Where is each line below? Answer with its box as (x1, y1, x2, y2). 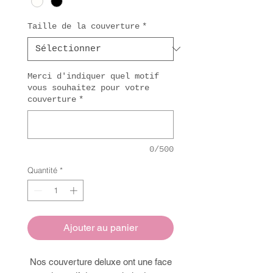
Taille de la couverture (27, 21, 140, 31)
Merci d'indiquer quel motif (27, 71, 159, 81)
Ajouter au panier (63, 222, 138, 234)
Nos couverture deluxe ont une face (29, 257, 172, 268)
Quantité (27, 165, 57, 175)
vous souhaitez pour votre (27, 82, 149, 93)
